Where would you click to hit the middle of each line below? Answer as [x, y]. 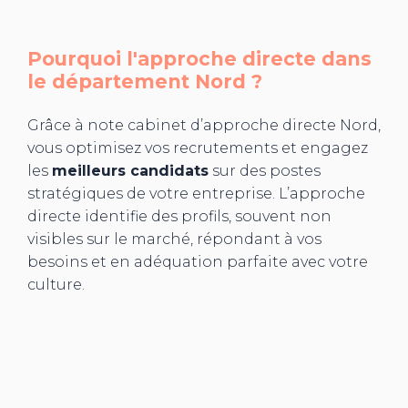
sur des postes [265, 171]
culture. [56, 285]
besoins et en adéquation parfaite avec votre [198, 262]
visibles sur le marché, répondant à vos [174, 240]
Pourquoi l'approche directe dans [199, 59]
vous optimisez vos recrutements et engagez [198, 148]
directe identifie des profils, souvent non [179, 217]
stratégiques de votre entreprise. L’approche [196, 194]
